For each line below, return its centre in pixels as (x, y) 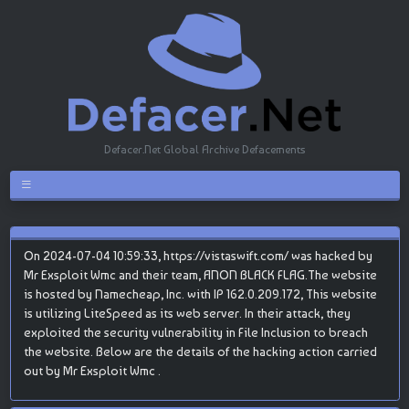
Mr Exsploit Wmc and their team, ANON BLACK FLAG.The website (200, 274)
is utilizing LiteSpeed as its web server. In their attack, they (187, 313)
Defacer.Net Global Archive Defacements (204, 149)
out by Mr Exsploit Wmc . (92, 370)
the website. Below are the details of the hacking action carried (200, 351)
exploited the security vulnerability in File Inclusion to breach (195, 332)
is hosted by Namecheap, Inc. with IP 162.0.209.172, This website (200, 294)
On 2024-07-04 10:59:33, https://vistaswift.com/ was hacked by (198, 255)
